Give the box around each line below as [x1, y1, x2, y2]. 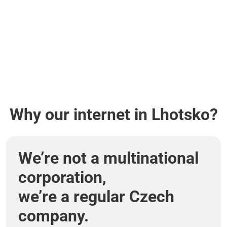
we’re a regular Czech [18, 187, 174, 207]
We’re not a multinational [18, 148, 199, 168]
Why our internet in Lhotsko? [9, 105, 218, 125]
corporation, [18, 168, 106, 187]
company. [18, 206, 89, 226]
